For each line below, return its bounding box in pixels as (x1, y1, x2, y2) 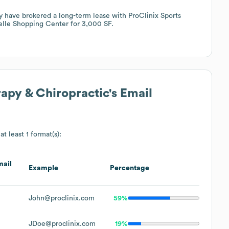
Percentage (110, 164, 149, 172)
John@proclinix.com (29, 194, 95, 202)
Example (29, 164, 58, 172)
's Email (109, 87, 152, 100)
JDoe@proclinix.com (29, 220, 96, 227)
